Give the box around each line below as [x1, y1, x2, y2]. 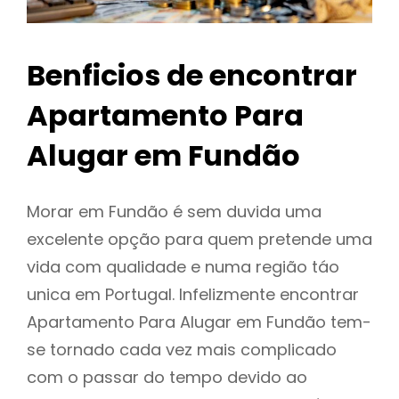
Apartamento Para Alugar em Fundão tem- [27, 311, 371, 334]
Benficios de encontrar [27, 55, 357, 96]
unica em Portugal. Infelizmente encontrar [27, 283, 359, 306]
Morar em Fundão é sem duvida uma [27, 200, 322, 224]
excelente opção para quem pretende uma [27, 228, 372, 251]
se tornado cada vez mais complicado [27, 338, 337, 362]
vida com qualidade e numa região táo [27, 256, 339, 279]
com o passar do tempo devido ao [27, 366, 307, 389]
